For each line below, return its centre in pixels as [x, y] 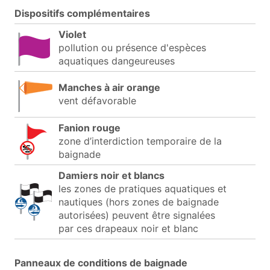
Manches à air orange [109, 87]
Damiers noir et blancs [111, 175]
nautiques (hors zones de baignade [139, 202]
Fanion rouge [89, 127]
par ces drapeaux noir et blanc [128, 228]
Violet [72, 34]
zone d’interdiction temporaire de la [140, 141]
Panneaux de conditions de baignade [101, 262]
